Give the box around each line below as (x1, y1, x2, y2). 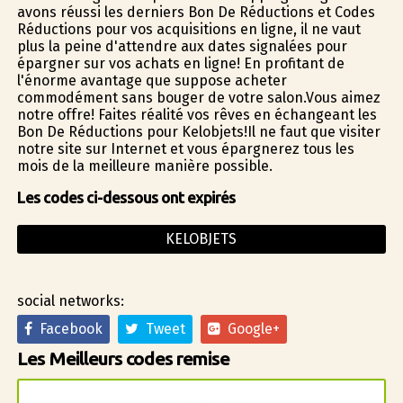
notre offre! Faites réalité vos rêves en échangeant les (16, 105, 377, 123)
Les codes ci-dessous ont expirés (16, 188, 236, 206)
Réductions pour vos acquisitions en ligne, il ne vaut (16, 20, 361, 38)
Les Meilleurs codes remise (16, 347, 229, 369)
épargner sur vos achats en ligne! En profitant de (16, 54, 345, 72)
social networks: (16, 291, 124, 309)
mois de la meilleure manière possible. (16, 157, 273, 175)
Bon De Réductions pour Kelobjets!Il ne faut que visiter (16, 122, 381, 140)
